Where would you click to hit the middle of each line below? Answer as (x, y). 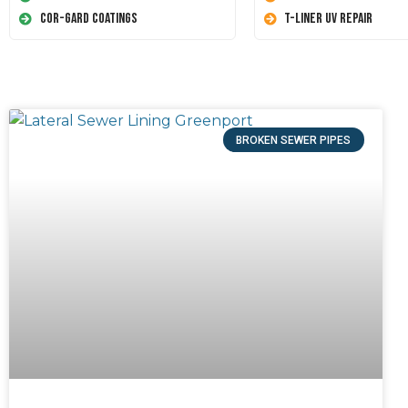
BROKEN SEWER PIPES (294, 140)
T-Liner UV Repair (329, 19)
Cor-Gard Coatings (88, 19)
